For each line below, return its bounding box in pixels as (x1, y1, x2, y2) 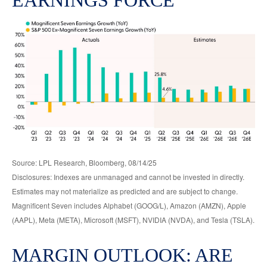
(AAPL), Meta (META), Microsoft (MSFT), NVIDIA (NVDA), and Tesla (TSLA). (12, 214, 254, 225)
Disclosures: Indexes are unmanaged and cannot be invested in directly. (12, 171, 244, 182)
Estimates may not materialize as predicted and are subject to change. (12, 185, 238, 196)
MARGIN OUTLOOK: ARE (12, 244, 233, 266)
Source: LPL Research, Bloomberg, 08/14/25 (12, 157, 157, 167)
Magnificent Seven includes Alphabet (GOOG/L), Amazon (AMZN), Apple (12, 200, 246, 210)
